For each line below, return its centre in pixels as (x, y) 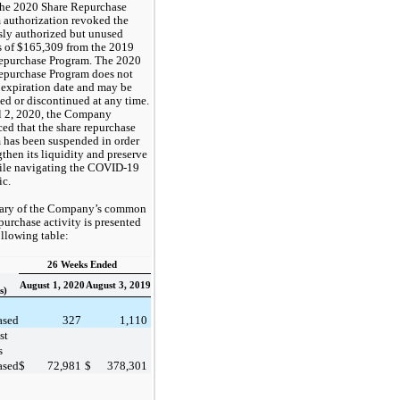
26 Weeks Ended (85, 264)
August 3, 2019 (118, 285)
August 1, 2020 (52, 285)
